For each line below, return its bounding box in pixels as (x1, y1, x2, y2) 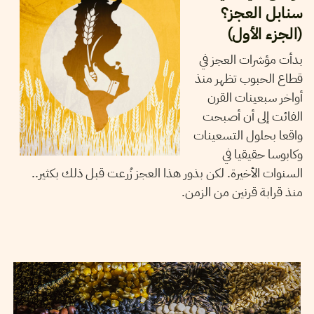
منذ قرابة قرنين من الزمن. (181, 182, 303, 201)
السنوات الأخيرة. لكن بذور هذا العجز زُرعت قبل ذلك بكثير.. (31, 163, 303, 182)
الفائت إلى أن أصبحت (202, 106, 303, 125)
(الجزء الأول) (226, 22, 303, 46)
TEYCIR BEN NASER (86, 242, 182, 254)
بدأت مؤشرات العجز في (198, 49, 303, 69)
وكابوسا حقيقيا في (221, 144, 303, 163)
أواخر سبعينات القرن (207, 87, 303, 107)
